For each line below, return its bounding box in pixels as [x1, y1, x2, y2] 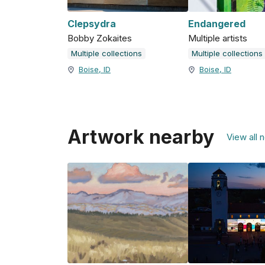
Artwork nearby [67, 125, 214, 149]
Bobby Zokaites [67, 33, 132, 44]
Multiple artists [188, 33, 247, 44]
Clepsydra [67, 18, 116, 30]
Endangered [188, 18, 245, 30]
